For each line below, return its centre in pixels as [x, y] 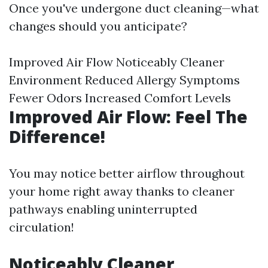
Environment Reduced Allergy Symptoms [124, 80]
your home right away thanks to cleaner [122, 191]
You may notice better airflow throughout [127, 173]
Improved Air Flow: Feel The [128, 117]
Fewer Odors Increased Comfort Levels [120, 98]
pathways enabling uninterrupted [103, 209]
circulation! [42, 227]
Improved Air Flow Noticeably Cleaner [117, 62]
